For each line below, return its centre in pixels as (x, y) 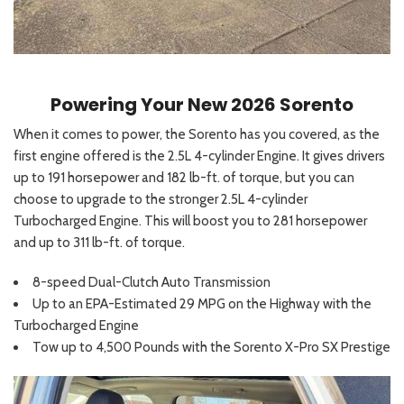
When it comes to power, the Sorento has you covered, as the (197, 135)
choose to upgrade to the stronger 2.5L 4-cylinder (161, 200)
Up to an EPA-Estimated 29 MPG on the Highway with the (202, 304)
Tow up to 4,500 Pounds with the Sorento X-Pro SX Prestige (211, 348)
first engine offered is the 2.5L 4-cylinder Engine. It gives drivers (199, 156)
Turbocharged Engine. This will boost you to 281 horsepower (190, 221)
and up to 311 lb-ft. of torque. (99, 243)
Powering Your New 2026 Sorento (202, 105)
